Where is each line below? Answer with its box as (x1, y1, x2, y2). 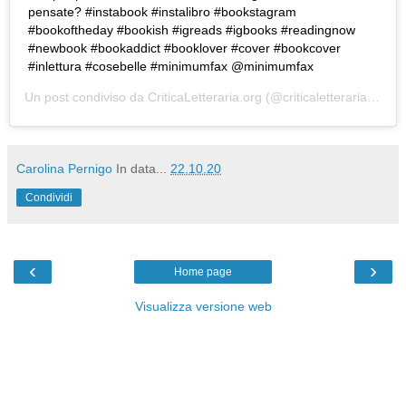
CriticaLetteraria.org (148, 89, 262, 104)
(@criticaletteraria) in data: (262, 89, 367, 104)
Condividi (25, 190, 72, 204)
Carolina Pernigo (16, 160, 112, 176)
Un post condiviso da (24, 89, 148, 104)
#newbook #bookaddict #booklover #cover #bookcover (28, 40, 341, 55)
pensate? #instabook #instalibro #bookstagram (28, 4, 296, 19)
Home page (174, 265, 232, 278)
